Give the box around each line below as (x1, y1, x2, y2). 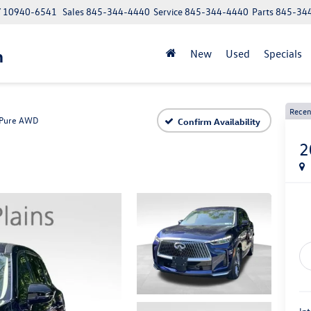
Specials (264, 46, 302, 60)
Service (153, 5, 183, 19)
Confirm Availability (178, 115, 260, 127)
